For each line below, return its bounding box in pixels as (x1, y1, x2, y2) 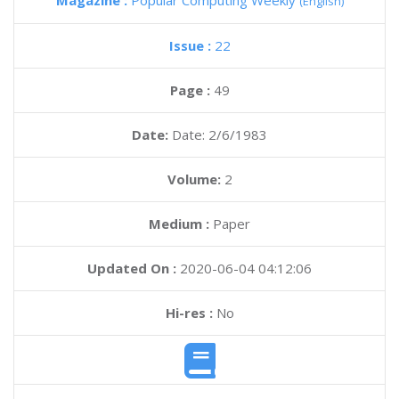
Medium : (149, 215, 209, 232)
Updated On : (87, 259, 176, 277)
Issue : (168, 37, 215, 54)
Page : (169, 81, 214, 99)
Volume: (167, 170, 224, 188)
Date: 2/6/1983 (172, 126, 267, 143)
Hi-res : (165, 304, 213, 322)
